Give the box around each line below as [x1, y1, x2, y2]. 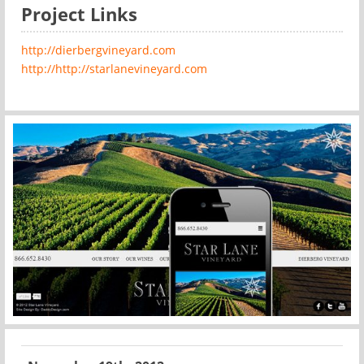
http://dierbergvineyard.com [21, 42, 175, 58]
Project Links [21, 2, 137, 26]
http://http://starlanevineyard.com [21, 61, 207, 76]
